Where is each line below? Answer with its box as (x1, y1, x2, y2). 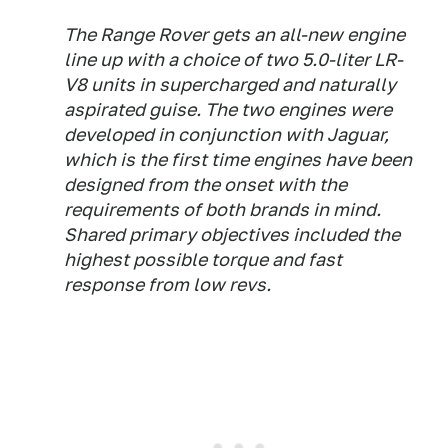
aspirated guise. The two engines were (64, 99, 392, 120)
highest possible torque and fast (64, 249, 342, 270)
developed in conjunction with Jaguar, (64, 124, 389, 145)
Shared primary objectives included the (64, 224, 400, 245)
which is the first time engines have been (64, 149, 412, 170)
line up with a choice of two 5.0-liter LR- (64, 49, 403, 70)
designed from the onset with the (64, 174, 347, 195)
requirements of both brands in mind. (64, 199, 381, 220)
